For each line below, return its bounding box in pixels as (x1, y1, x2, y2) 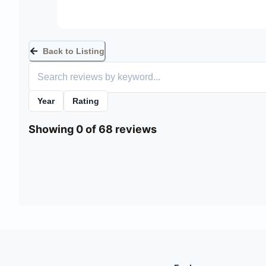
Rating (72, 96, 99, 106)
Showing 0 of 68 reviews (28, 122, 157, 135)
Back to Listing (43, 46, 104, 56)
